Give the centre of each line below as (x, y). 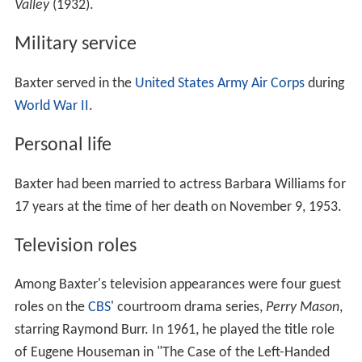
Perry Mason (302, 308)
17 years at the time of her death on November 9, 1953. (178, 207)
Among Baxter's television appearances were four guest (177, 285)
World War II (51, 106)
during (324, 83)
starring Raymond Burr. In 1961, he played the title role (174, 330)
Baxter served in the (74, 83)
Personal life (63, 145)
